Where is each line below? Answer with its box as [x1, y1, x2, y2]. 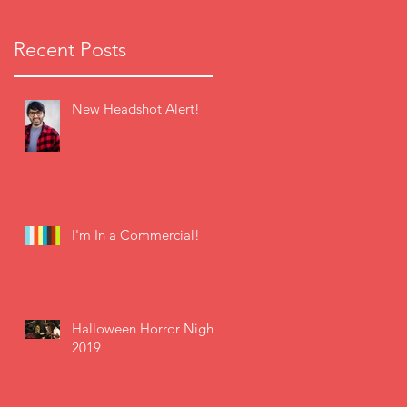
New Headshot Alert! [72, 100, 200, 118]
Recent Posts [14, 37, 126, 63]
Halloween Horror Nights [72, 320, 223, 338]
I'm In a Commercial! [72, 226, 200, 244]
